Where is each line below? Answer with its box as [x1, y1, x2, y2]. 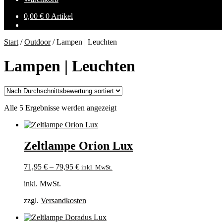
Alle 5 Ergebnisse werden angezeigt [4, 103, 116, 112]
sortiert [116, 120, 137, 129]
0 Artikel [46, 12, 73, 20]
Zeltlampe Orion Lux [24, 139, 133, 152]
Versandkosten [41, 196, 86, 205]
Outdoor [24, 38, 51, 46]
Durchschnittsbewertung [116, 111, 192, 120]
